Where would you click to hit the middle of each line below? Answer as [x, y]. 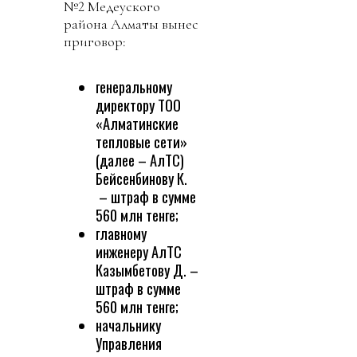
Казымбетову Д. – [147, 270]
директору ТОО [138, 105]
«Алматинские [137, 124]
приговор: [95, 41]
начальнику [128, 325]
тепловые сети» [141, 142]
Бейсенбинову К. [141, 178]
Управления [129, 343]
